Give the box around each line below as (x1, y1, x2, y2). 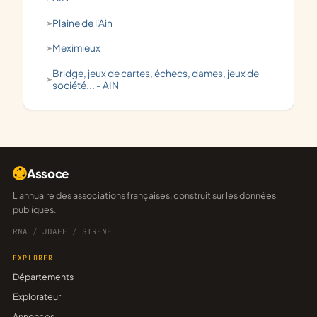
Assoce (27, 166, 69, 182)
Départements (13, 271, 74, 283)
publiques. (13, 204, 57, 216)
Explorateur (13, 291, 61, 303)
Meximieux (61, 42, 100, 54)
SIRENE (77, 226, 112, 237)
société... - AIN (52, 79, 119, 91)
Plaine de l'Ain (59, 16, 113, 29)
